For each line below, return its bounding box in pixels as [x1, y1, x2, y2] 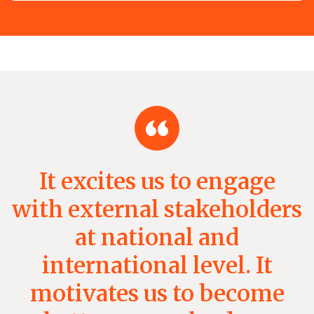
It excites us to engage [39, 167, 275, 196]
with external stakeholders [12, 195, 302, 224]
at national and [75, 223, 239, 252]
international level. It [41, 251, 273, 280]
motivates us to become [29, 279, 285, 308]
